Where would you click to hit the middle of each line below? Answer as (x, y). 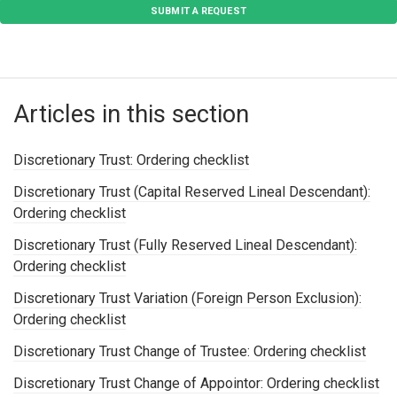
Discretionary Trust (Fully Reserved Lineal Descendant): (185, 245)
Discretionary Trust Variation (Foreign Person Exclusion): (187, 298)
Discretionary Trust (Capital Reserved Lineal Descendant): (192, 191)
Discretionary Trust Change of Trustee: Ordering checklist (190, 351)
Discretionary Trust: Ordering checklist (131, 160)
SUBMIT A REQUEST (198, 11)
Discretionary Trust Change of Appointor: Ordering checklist (196, 383)
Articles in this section (131, 114)
